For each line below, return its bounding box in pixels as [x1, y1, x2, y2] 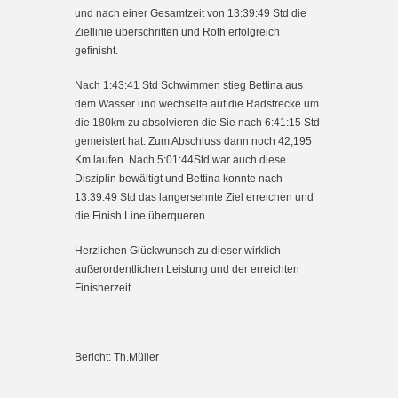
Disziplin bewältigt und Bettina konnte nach [75, 171, 283, 185]
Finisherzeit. [75, 281, 133, 294]
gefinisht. [75, 44, 118, 57]
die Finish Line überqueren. [75, 209, 208, 222]
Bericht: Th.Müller [75, 350, 159, 363]
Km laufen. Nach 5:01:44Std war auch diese [75, 153, 286, 166]
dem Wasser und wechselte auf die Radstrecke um [75, 97, 319, 110]
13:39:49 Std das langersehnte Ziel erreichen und [75, 190, 314, 203]
